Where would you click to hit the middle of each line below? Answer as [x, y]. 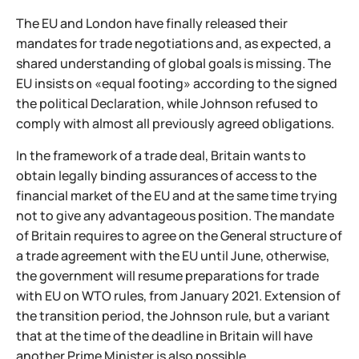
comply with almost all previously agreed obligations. [175, 123]
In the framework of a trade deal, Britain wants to [161, 155]
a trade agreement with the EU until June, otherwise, [173, 256]
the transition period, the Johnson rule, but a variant [173, 316]
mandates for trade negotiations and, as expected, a [173, 43]
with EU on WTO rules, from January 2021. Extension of [178, 296]
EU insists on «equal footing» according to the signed [177, 83]
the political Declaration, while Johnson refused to [167, 103]
